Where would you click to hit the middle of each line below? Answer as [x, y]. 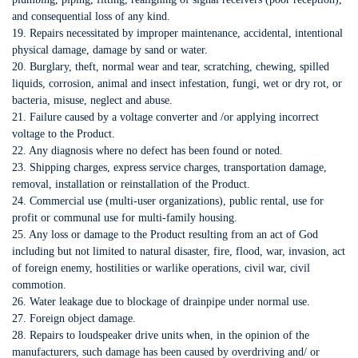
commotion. [39, 285]
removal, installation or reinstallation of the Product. [131, 184]
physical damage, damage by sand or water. [110, 50]
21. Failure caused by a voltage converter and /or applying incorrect [165, 117]
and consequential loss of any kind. [91, 16]
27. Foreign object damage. [74, 318]
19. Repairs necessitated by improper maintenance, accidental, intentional [177, 33]
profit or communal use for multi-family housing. [125, 218]
